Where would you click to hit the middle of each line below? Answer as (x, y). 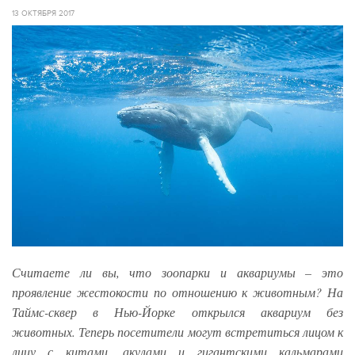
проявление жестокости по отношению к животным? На (177, 292)
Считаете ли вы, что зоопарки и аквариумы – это (177, 272)
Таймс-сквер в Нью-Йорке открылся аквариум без (177, 311)
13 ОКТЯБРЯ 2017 (43, 13)
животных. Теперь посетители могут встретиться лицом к (177, 331)
